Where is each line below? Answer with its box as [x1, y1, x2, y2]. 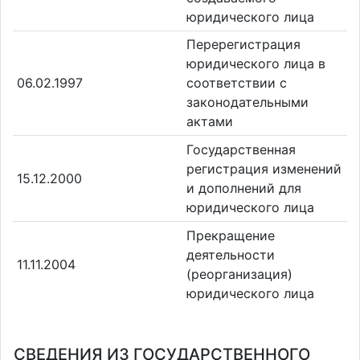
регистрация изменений [186, 160, 342, 177]
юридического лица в [186, 55, 325, 72]
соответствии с [186, 75, 287, 92]
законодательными [186, 94, 309, 111]
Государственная [186, 141, 296, 157]
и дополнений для [186, 179, 301, 196]
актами [186, 113, 233, 130]
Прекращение [186, 227, 275, 243]
